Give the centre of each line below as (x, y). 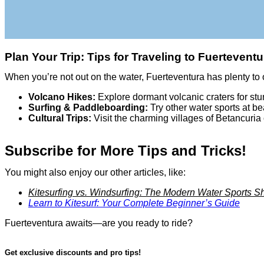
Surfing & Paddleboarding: (88, 108)
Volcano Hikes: (62, 97)
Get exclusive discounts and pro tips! (73, 253)
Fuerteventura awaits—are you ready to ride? (99, 223)
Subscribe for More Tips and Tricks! (126, 151)
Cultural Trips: (60, 118)
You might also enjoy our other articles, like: (95, 173)
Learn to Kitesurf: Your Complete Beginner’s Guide (134, 203)
